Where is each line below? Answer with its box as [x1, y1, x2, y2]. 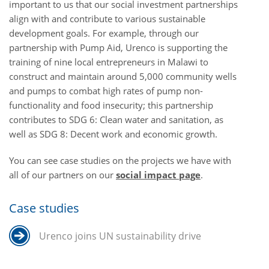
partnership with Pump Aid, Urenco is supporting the [9, 41, 228, 53]
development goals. [9, 26, 92, 39]
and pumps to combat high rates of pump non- [9, 84, 203, 97]
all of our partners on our [9, 168, 116, 181]
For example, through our [92, 26, 199, 39]
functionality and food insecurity [9, 98, 143, 111]
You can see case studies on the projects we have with [9, 154, 231, 166]
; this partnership [143, 98, 213, 111]
